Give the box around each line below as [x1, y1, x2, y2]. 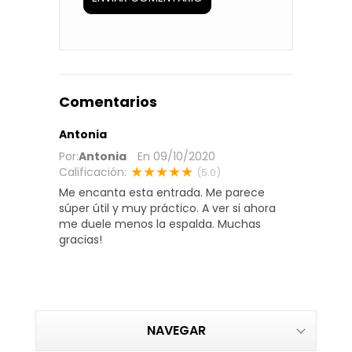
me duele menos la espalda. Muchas [59, 216, 261, 233]
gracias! [59, 232, 102, 248]
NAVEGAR [146, 321, 206, 340]
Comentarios [59, 92, 157, 112]
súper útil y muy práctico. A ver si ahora [59, 200, 276, 217]
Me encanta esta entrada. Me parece [59, 185, 265, 201]
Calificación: [59, 164, 126, 181]
